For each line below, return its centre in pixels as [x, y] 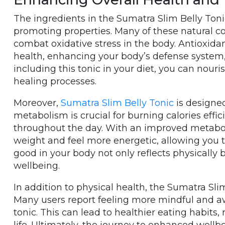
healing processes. [55, 81]
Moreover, [37, 103]
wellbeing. [37, 166]
